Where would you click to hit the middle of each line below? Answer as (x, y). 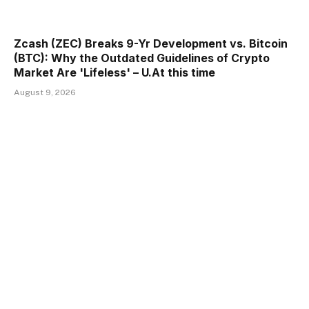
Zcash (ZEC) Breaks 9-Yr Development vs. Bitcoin (151, 43)
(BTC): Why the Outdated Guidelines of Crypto (142, 58)
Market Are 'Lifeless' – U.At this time (114, 72)
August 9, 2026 (45, 92)
